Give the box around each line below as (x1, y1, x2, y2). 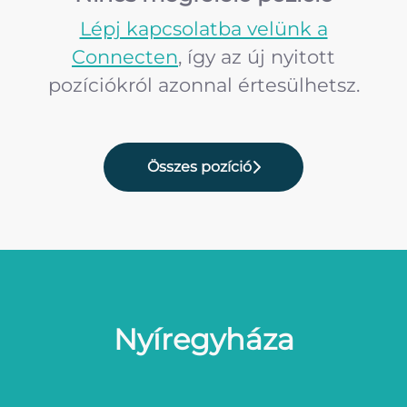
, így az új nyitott (178, 45, 335, 68)
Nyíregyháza (113, 322, 294, 357)
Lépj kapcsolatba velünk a (79, 17, 328, 40)
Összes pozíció (146, 158, 252, 175)
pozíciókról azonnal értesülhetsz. (47, 74, 360, 96)
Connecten (72, 45, 178, 68)
